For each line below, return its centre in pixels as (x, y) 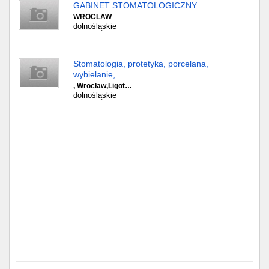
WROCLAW (92, 17)
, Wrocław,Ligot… (103, 86)
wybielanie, (94, 74)
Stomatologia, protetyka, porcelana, (141, 64)
